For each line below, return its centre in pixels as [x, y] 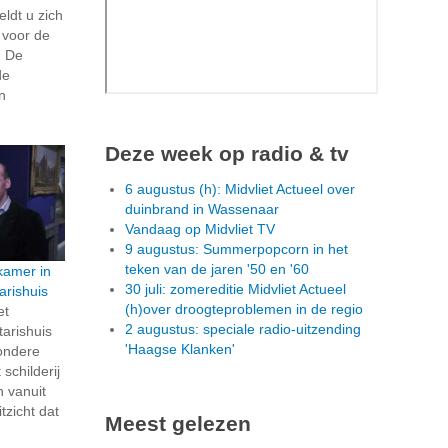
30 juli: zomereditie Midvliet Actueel [235, 289]
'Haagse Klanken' [180, 349]
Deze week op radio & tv [227, 154]
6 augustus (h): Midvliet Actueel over [240, 189]
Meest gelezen [178, 424]
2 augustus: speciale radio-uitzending [243, 329]
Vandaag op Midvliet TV [200, 229]
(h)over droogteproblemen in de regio [244, 309]
